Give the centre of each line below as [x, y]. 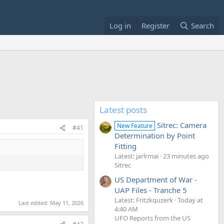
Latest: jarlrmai [136, 156]
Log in [120, 25]
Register [155, 25]
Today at [190, 200]
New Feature [135, 126]
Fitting [125, 146]
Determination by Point [155, 136]
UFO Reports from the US [152, 218]
